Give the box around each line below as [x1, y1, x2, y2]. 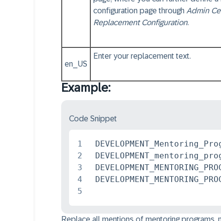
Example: [61, 81, 110, 94]
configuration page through [93, 6, 186, 15]
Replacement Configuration [93, 18, 187, 27]
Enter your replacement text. [93, 52, 191, 60]
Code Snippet [69, 114, 117, 123]
